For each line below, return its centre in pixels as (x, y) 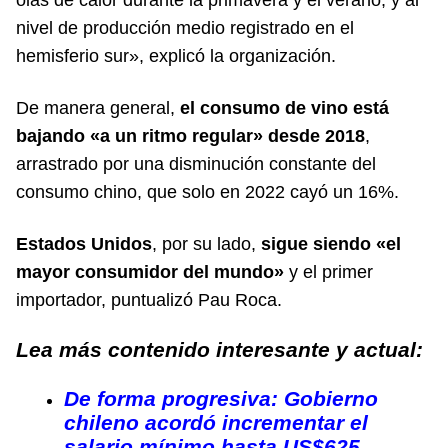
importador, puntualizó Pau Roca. (149, 299)
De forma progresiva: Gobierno (221, 398)
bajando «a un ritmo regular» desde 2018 (190, 135)
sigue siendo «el (331, 243)
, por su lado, (206, 243)
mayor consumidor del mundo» (150, 271)
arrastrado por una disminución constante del (196, 163)
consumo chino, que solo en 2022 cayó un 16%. (207, 191)
